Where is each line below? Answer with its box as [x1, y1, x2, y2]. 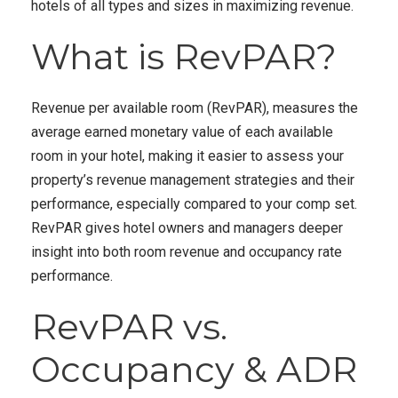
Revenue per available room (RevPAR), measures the [31, 99, 358, 116]
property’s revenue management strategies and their [31, 171, 354, 188]
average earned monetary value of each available [31, 123, 333, 140]
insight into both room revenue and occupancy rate [31, 243, 342, 260]
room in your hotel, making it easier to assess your [31, 147, 344, 164]
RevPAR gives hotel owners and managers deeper [31, 219, 343, 236]
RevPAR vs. [31, 305, 227, 348]
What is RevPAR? [31, 35, 337, 78]
